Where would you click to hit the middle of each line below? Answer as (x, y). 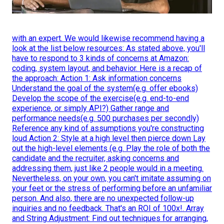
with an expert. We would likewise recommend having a (108, 38)
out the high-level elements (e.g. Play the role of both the (111, 148)
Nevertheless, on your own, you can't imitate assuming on (111, 178)
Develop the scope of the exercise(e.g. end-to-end (100, 98)
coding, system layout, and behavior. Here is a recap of (107, 68)
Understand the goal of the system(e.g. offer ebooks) (105, 88)
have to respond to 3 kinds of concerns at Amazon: (100, 58)
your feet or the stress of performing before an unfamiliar (112, 188)
